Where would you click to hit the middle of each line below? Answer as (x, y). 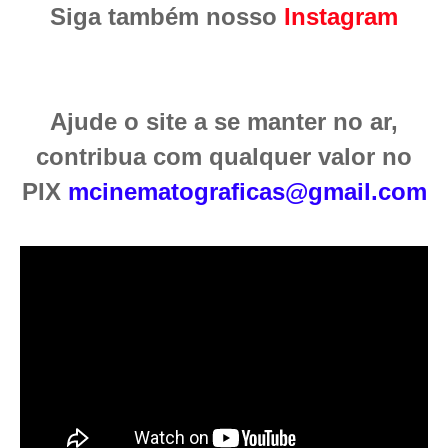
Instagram (341, 17)
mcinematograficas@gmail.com (247, 192)
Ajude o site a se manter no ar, (224, 122)
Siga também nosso (167, 17)
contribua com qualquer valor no (224, 157)
